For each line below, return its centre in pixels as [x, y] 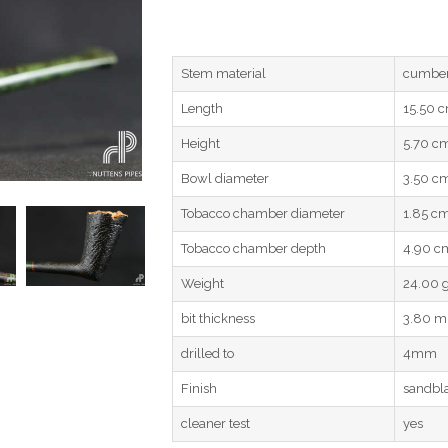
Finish [199, 388]
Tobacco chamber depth [254, 248]
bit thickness [218, 318]
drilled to [208, 353]
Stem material [224, 73]
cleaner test [216, 423]
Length [202, 108]
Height [201, 143]
